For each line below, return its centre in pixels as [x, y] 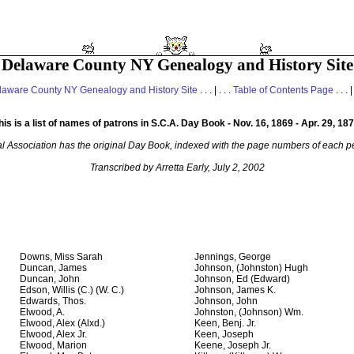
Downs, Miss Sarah [61, 257]
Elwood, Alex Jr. [53, 335]
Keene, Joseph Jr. [233, 346]
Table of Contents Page [283, 90]
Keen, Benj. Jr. [225, 324]
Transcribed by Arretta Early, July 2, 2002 [177, 168]
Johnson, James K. [235, 290]
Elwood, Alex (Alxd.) [62, 324]
